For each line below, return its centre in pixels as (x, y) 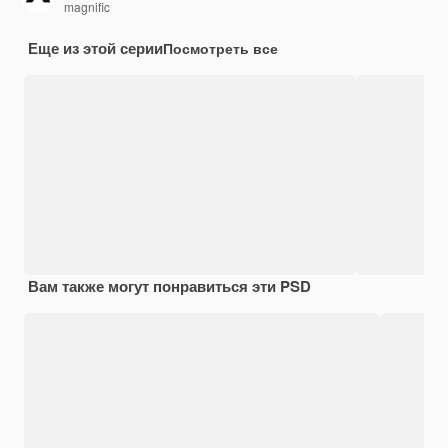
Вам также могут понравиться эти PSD (169, 285)
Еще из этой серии (95, 47)
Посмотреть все (220, 47)
